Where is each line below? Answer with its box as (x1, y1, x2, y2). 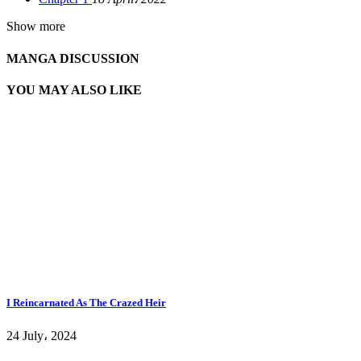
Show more (6, 19, 65, 34)
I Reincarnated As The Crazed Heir (6, 297, 166, 309)
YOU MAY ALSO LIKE (6, 83, 142, 97)
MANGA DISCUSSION (6, 51, 139, 65)
